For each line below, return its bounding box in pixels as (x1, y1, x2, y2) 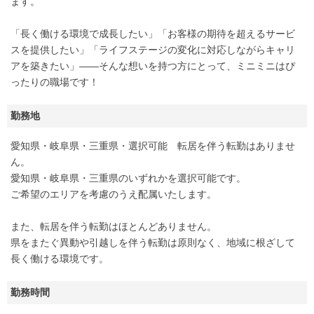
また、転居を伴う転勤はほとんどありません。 (11, 221, 217, 233)
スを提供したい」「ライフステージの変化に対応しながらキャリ (11, 44, 295, 56)
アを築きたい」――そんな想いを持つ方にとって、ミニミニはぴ (11, 60, 295, 72)
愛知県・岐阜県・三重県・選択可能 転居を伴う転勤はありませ (11, 140, 295, 152)
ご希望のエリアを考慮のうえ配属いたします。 (11, 189, 217, 200)
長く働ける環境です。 (11, 253, 109, 265)
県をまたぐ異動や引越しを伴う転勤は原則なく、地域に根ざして (11, 237, 295, 249)
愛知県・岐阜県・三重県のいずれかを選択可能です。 (11, 172, 246, 184)
